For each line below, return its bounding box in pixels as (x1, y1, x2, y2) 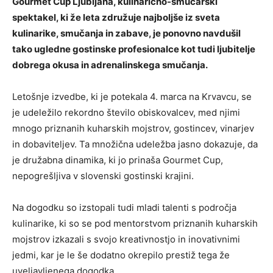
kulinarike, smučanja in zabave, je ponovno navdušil (12, 27, 241, 40)
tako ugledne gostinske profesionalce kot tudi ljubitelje (12, 43, 255, 55)
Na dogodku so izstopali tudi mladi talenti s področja (12, 202, 236, 214)
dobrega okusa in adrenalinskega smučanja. (12, 59, 208, 71)
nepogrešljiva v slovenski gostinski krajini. (12, 170, 194, 182)
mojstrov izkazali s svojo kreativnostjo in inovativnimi (12, 233, 240, 246)
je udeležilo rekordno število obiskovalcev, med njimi (12, 107, 240, 119)
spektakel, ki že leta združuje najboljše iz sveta (12, 12, 220, 24)
